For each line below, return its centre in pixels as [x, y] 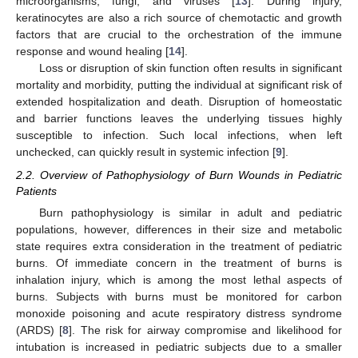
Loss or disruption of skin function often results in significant [190, 68]
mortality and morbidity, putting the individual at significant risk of [179, 85]
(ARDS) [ [40, 330]
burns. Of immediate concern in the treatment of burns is [179, 263]
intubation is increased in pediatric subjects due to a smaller [179, 346]
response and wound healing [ [92, 52]
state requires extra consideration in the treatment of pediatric [179, 246]
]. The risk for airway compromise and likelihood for [206, 330]
